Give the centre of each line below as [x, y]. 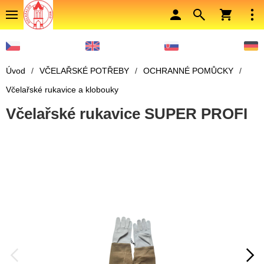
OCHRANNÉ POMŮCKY [188, 71]
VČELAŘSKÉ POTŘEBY [84, 71]
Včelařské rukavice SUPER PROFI [127, 114]
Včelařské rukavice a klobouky [62, 90]
